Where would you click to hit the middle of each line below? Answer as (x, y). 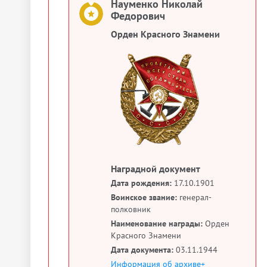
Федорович (138, 16)
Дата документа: (142, 250)
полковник (131, 209)
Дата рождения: (141, 183)
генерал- (194, 198)
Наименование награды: (157, 224)
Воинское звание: (144, 198)
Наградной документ (156, 169)
